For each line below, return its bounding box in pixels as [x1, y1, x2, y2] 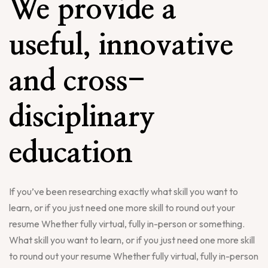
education [9, 139, 133, 169]
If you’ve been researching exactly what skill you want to [9, 185, 238, 198]
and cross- [9, 68, 145, 97]
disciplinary [9, 103, 155, 133]
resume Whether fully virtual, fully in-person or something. [9, 218, 245, 230]
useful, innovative [9, 32, 233, 61]
